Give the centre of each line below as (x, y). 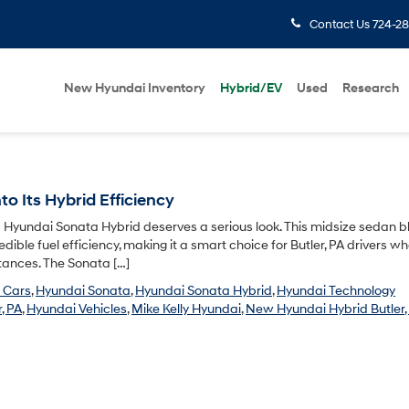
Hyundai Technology (336, 291)
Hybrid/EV (251, 88)
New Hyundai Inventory (135, 88)
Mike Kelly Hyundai (186, 309)
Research (371, 88)
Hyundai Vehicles (77, 309)
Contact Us (339, 24)
